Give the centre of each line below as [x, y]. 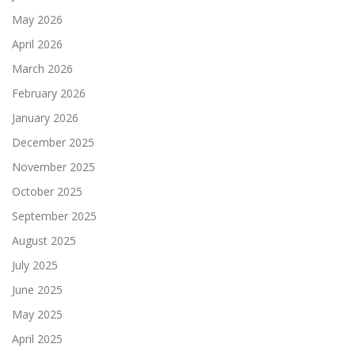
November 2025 [53, 167]
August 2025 [44, 241]
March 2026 [42, 69]
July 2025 [35, 265]
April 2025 [37, 339]
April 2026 [37, 44]
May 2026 [37, 20]
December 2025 [53, 143]
